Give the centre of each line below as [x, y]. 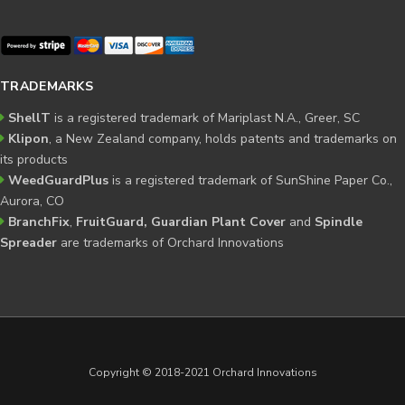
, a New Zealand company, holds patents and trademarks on [223, 138]
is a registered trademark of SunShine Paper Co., [252, 180]
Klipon [28, 138]
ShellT [29, 118]
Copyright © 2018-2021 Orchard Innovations [202, 372]
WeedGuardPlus [60, 180]
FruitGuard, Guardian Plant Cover [183, 221]
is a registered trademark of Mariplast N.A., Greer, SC [205, 118]
